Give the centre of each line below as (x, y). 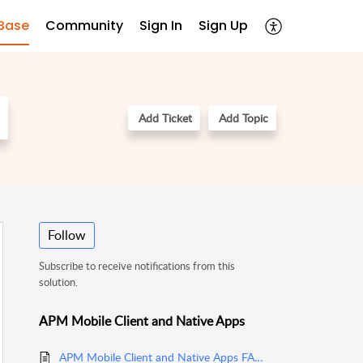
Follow (67, 235)
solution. (58, 282)
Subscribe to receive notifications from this (137, 266)
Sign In (161, 25)
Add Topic (243, 118)
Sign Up (223, 25)
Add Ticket (165, 118)
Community (84, 25)
